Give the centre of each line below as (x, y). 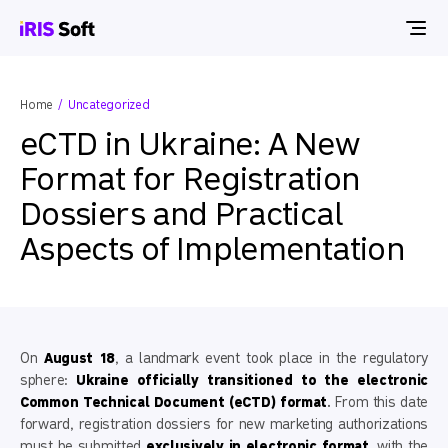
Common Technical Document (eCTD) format (174, 402)
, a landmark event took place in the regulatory (271, 358)
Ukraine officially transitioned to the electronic (252, 380)
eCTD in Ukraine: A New (189, 144)
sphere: (48, 380)
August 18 (79, 358)
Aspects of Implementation (212, 249)
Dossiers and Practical (181, 214)
